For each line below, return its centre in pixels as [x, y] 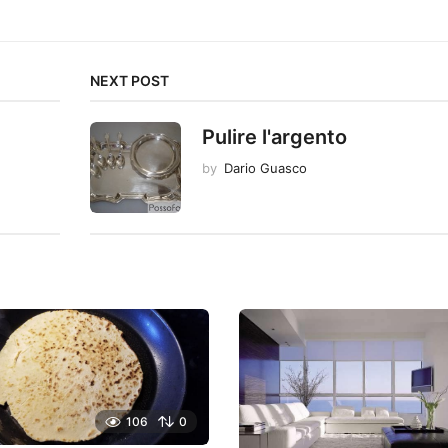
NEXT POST [130, 81]
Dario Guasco [266, 168]
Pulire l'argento [275, 137]
